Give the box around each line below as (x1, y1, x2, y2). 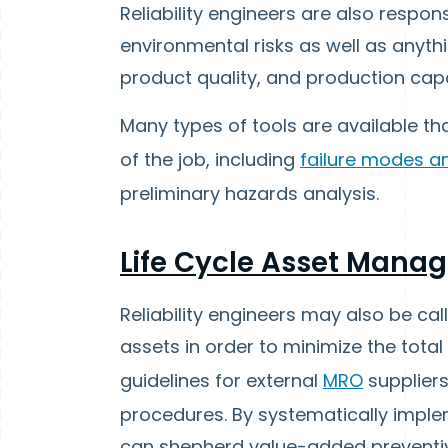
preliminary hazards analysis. (120, 181, 379, 206)
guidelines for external (120, 368, 323, 393)
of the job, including (120, 147, 300, 172)
